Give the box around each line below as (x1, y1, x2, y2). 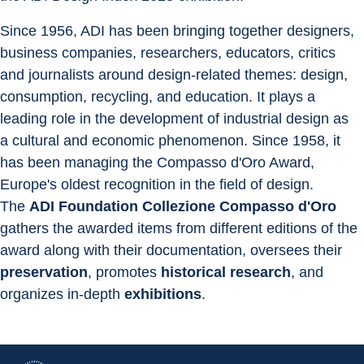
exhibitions (124, 286, 201, 302)
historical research (161, 264, 291, 280)
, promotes (88, 264, 161, 280)
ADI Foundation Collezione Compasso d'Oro (29, 198, 336, 214)
